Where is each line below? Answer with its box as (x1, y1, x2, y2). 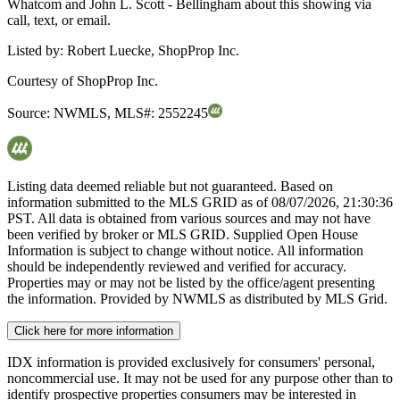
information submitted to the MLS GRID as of (7, 195, 271, 211)
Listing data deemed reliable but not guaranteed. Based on (7, 179, 333, 195)
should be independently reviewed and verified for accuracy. (7, 259, 346, 275)
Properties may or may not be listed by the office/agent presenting (7, 275, 375, 291)
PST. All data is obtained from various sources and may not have (7, 211, 371, 227)
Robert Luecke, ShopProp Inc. (67, 43, 239, 59)
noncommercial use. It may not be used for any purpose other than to (7, 371, 393, 387)
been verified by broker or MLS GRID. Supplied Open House (7, 227, 358, 243)
